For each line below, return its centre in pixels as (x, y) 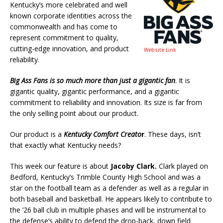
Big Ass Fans (29, 80)
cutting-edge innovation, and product (69, 48)
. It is (183, 80)
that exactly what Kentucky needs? (65, 145)
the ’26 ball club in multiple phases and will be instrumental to (108, 210)
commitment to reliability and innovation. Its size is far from (106, 102)
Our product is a (37, 134)
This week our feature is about (60, 166)
